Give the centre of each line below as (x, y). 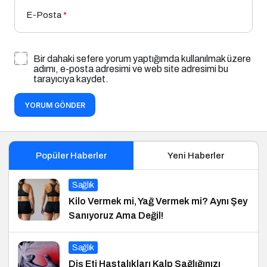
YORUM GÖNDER (55, 105)
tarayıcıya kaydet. (71, 79)
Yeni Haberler (196, 155)
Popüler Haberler (71, 155)
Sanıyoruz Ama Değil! (116, 215)
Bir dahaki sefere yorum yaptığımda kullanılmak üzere (142, 58)
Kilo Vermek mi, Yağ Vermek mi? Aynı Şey (158, 201)
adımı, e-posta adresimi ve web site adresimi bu (131, 69)
